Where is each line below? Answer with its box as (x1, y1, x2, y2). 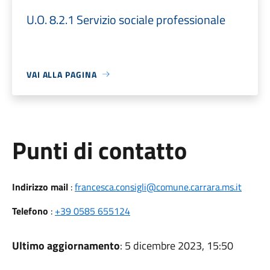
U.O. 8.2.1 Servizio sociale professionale (26, 10, 225, 29)
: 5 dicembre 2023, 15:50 (119, 237, 233, 254)
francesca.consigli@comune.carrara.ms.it (74, 179, 242, 194)
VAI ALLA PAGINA (26, 67, 97, 81)
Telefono (11, 203, 48, 218)
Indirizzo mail (11, 179, 68, 194)
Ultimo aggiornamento (11, 237, 120, 254)
